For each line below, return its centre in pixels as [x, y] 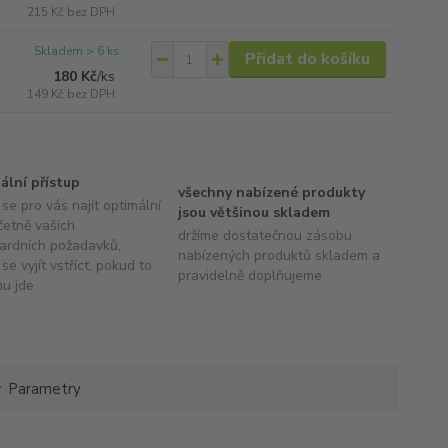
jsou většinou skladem [253, 212]
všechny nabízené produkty [271, 192]
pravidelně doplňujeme [249, 275]
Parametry [44, 389]
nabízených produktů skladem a [278, 255]
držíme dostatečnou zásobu [264, 235]
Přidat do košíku [307, 59]
